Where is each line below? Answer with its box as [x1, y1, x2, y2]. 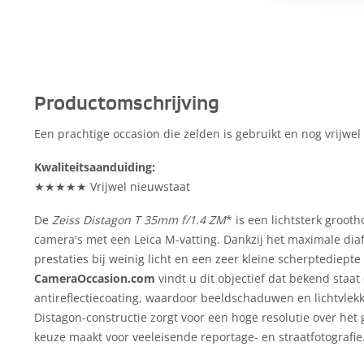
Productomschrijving [34, 93, 219, 115]
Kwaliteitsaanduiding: [34, 158, 155, 175]
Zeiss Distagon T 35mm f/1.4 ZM [52, 211, 226, 227]
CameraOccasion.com [34, 270, 155, 286]
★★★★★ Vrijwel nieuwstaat [34, 178, 190, 194]
